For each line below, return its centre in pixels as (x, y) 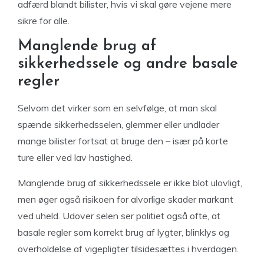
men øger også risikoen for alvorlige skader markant (126, 199)
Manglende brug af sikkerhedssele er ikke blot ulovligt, (130, 183)
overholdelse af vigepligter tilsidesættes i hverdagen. (128, 249)
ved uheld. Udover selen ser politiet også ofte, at (119, 216)
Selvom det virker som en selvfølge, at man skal (117, 108)
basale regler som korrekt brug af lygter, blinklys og (123, 232)
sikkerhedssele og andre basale (128, 64)
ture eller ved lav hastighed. (75, 157)
